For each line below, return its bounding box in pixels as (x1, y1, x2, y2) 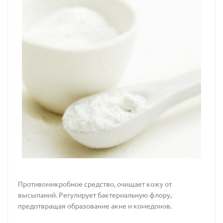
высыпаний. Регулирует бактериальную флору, (18, 190, 172, 200)
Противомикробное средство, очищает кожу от (18, 179, 172, 189)
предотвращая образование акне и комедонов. (18, 201, 172, 211)
